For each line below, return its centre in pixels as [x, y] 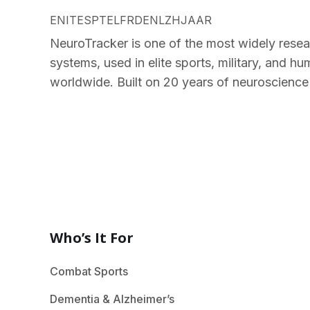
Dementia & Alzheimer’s [112, 299]
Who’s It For [92, 238]
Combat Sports [89, 271]
